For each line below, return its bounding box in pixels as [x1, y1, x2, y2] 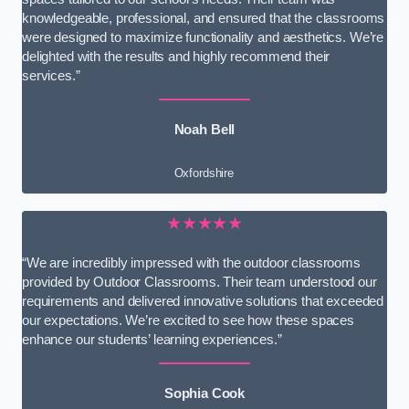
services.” [22, 68, 80, 83]
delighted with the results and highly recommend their [22, 48, 330, 64]
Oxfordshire [173, 166, 235, 181]
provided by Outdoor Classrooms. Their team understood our [22, 274, 377, 289]
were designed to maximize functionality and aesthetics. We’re [22, 29, 384, 45]
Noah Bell [173, 121, 236, 137]
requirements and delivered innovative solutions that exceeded [22, 293, 384, 309]
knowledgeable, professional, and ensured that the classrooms [22, 10, 385, 26]
